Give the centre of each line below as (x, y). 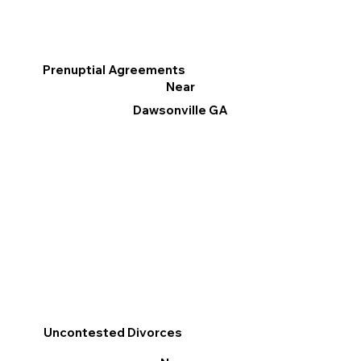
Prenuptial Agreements (114, 69)
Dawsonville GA (180, 110)
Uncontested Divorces (112, 332)
